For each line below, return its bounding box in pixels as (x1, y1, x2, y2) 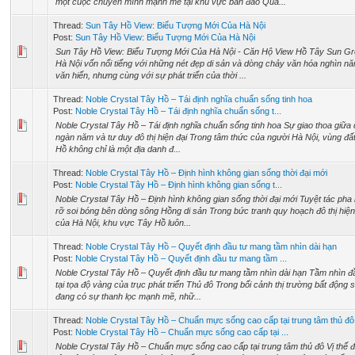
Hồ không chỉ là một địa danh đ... (55, 144, 181, 154)
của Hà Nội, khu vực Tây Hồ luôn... (55, 218, 191, 227)
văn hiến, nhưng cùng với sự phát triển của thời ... (55, 71, 246, 80)
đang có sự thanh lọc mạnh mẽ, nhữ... (55, 292, 201, 301)
